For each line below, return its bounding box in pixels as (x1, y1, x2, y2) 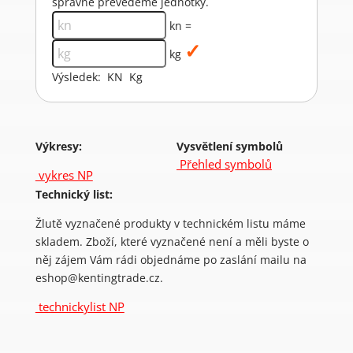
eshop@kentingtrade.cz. (35, 270, 163, 286)
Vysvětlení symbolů (176, 139, 283, 154)
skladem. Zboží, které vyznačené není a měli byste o (35, 234, 309, 250)
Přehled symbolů (176, 156, 272, 172)
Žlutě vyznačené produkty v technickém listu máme (35, 216, 306, 232)
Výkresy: (35, 139, 82, 154)
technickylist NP (35, 299, 124, 315)
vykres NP (35, 167, 93, 183)
